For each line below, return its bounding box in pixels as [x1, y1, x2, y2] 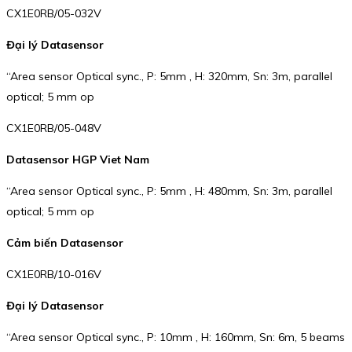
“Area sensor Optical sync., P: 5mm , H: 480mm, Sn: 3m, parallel [6, 184, 332, 199]
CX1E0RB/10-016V [6, 267, 101, 282]
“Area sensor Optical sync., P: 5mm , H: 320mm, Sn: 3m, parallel [6, 69, 332, 84]
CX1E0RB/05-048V [6, 121, 101, 136]
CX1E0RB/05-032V [6, 6, 101, 21]
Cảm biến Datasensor [6, 236, 123, 251]
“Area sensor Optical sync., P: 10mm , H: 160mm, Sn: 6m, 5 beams [6, 330, 345, 345]
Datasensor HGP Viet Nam [6, 152, 149, 167]
